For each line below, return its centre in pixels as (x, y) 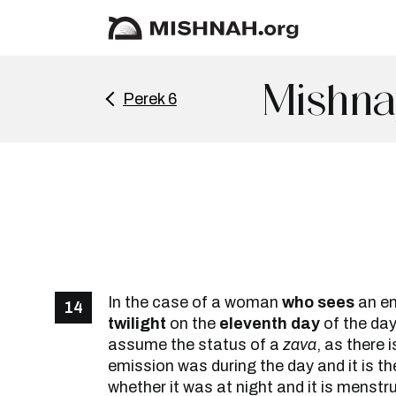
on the (193, 324)
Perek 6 (150, 99)
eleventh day (270, 324)
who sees (318, 302)
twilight (137, 324)
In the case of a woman (195, 302)
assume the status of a (195, 345)
